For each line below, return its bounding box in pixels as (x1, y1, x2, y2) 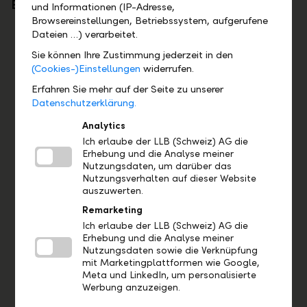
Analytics (82, 120, 126, 132)
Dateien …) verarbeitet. (32, 28, 138, 41)
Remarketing (82, 204, 143, 217)
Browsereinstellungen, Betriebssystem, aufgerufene (32, 14, 269, 27)
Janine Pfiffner (18, 161, 87, 173)
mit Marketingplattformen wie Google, (82, 257, 260, 269)
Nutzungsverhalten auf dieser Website (82, 173, 257, 185)
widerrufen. (140, 62, 195, 75)
